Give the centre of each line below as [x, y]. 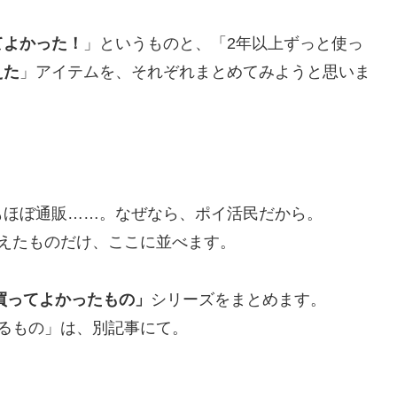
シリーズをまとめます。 [238, 299]
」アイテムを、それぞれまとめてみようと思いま [195, 71]
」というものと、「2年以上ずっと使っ [223, 43]
